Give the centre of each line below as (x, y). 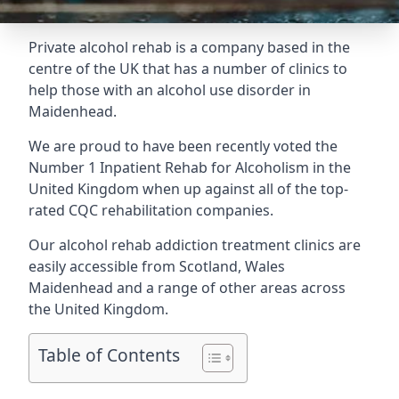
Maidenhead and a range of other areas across (187, 288)
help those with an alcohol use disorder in (170, 90)
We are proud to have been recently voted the (183, 146)
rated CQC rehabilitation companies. (151, 210)
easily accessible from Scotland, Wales (157, 266)
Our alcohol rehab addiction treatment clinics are (195, 245)
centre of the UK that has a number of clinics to (188, 69)
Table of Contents (109, 355)
